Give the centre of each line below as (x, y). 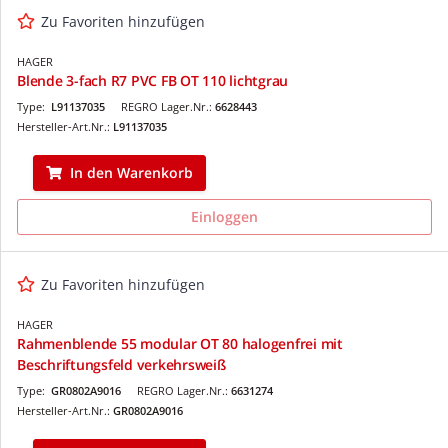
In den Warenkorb (131, 172)
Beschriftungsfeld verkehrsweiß (121, 364)
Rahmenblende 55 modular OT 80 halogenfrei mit (180, 343)
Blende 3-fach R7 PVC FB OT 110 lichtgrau (152, 80)
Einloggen (224, 216)
